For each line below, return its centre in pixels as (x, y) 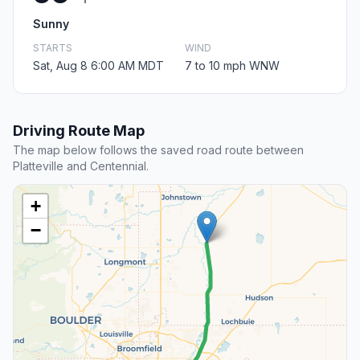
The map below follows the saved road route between (158, 150)
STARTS (53, 48)
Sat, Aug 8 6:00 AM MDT (98, 66)
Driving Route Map (79, 131)
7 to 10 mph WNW (232, 66)
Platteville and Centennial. (81, 166)
